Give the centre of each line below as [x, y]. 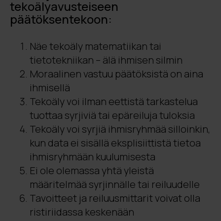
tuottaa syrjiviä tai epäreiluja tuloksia [112, 115]
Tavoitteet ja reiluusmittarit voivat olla [115, 198]
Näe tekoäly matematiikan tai [95, 46]
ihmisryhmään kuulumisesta [92, 157]
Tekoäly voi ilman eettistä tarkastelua [114, 101]
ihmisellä [50, 88]
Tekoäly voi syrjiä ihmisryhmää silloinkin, [120, 129]
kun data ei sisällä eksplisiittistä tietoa [115, 143]
